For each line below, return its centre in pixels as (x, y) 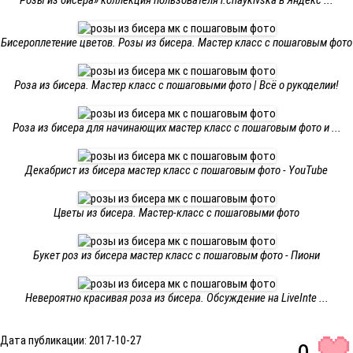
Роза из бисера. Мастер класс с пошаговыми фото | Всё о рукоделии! (176, 85)
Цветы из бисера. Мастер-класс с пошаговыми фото (176, 213)
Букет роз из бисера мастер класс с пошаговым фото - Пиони (176, 255)
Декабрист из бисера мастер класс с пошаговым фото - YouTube (176, 170)
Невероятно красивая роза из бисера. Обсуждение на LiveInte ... (176, 298)
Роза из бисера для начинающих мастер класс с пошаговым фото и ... (176, 128)
